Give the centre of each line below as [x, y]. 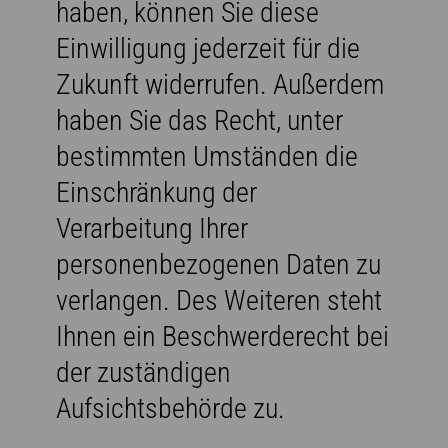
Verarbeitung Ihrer [152, 228]
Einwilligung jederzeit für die [208, 48]
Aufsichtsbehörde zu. [170, 408]
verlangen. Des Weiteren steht [219, 300]
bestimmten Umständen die [207, 156]
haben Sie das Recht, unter [199, 120]
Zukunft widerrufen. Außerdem [220, 84]
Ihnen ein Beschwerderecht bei [222, 336]
